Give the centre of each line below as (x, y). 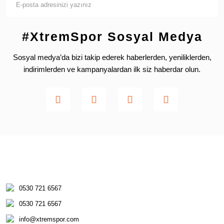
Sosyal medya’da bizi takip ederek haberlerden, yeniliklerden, (112, 57)
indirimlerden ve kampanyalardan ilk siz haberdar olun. (112, 69)
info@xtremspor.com (49, 219)
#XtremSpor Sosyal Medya (112, 36)
